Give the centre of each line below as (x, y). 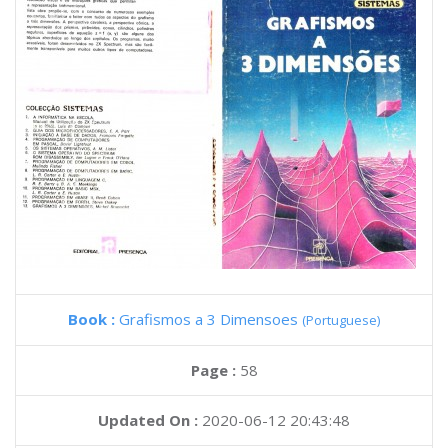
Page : (215, 370)
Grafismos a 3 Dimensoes (210, 319)
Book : (93, 319)
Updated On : (148, 420)
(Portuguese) (341, 320)
